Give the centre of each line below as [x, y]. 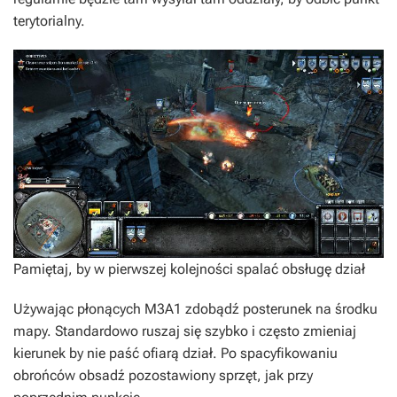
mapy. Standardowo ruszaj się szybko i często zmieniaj [185, 331]
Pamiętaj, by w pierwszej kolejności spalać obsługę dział [189, 269]
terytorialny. [49, 21]
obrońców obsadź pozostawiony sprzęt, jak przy [163, 376]
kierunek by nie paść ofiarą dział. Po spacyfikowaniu [175, 354]
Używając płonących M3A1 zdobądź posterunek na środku [195, 309]
